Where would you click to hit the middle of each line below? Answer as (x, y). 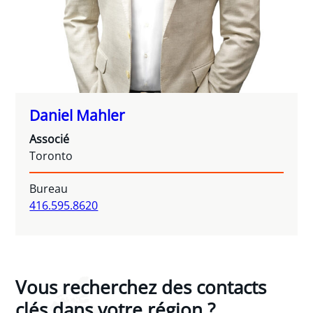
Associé (50, 139)
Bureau (49, 189)
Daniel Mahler (78, 115)
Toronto (51, 156)
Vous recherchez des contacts (141, 287)
